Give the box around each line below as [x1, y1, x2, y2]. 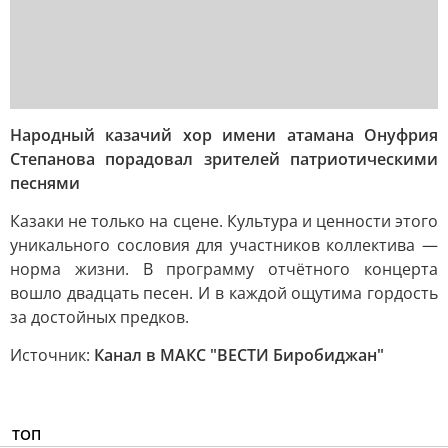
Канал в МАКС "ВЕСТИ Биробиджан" [94, 344, 384, 366]
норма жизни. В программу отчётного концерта [10, 258, 438, 280]
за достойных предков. [10, 306, 189, 328]
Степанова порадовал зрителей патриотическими [10, 148, 438, 170]
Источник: [10, 344, 94, 366]
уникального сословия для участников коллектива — [10, 234, 438, 256]
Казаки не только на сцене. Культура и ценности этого [10, 210, 438, 232]
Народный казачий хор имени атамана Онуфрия [10, 124, 438, 146]
